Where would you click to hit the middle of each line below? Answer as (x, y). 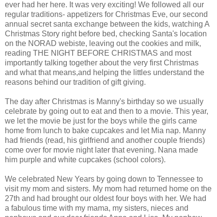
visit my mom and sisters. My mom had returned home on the (108, 188)
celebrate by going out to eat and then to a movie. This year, (107, 111)
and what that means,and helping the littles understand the (105, 72)
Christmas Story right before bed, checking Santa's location (106, 33)
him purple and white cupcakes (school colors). (85, 159)
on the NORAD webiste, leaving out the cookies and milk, (103, 43)
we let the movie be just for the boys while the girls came (101, 121)
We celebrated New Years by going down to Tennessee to (104, 179)
